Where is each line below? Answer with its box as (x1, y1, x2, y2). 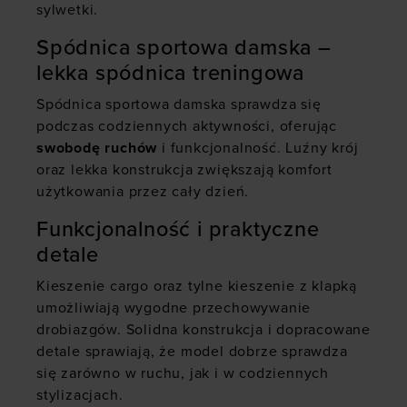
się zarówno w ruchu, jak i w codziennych (36, 364, 329, 383)
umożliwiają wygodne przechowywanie (36, 299, 312, 318)
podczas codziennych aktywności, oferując (36, 117, 337, 136)
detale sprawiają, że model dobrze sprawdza (36, 342, 348, 362)
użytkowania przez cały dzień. (36, 183, 250, 202)
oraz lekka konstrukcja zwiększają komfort (36, 161, 333, 180)
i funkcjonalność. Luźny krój (157, 139, 359, 158)
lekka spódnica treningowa (36, 60, 305, 87)
